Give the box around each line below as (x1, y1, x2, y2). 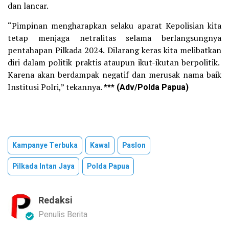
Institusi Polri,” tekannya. (8, 81, 104, 93)
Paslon (122, 140, 146, 151)
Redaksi (38, 194, 73, 208)
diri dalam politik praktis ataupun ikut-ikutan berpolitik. (8, 57, 221, 68)
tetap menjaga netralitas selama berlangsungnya (8, 32, 221, 44)
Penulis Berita (38, 209, 87, 221)
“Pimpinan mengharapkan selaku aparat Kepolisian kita (8, 20, 221, 32)
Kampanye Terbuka (12, 140, 78, 151)
